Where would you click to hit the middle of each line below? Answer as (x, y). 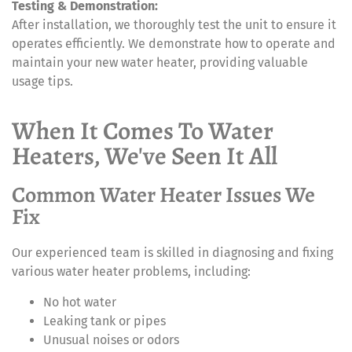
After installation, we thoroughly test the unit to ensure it (174, 25)
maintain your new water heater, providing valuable (160, 63)
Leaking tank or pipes (104, 321)
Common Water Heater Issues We (163, 195)
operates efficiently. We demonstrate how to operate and (174, 44)
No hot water (80, 302)
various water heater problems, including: (131, 272)
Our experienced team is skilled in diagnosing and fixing (172, 253)
